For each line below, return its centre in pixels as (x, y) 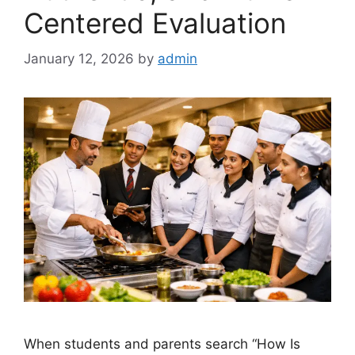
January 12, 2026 (79, 58)
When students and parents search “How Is (162, 344)
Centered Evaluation (155, 23)
